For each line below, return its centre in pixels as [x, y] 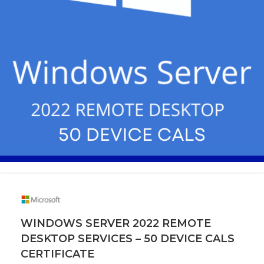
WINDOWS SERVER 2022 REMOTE [116, 223]
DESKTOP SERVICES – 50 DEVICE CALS [128, 238]
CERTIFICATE [57, 254]
